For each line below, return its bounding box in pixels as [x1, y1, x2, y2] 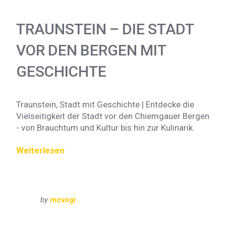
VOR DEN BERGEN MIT [16, 41, 166, 59]
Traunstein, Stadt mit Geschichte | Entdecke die [16, 99, 194, 109]
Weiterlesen [16, 145, 65, 155]
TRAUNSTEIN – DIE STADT [16, 20, 194, 38]
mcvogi [50, 195, 76, 204]
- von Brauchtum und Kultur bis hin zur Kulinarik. [16, 122, 195, 133]
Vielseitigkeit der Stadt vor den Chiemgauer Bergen [16, 110, 209, 121]
